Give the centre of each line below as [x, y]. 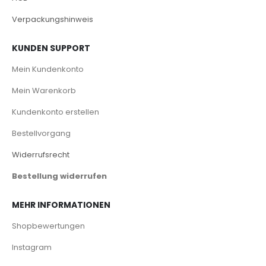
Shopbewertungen [48, 226]
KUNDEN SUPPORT [51, 48]
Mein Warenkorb [44, 90]
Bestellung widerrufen [59, 176]
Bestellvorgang [41, 133]
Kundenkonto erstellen [56, 112]
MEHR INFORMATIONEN [61, 205]
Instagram [32, 247]
